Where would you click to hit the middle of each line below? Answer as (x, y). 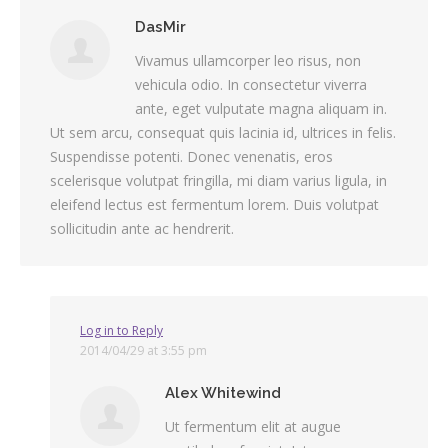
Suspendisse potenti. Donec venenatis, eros (191, 156)
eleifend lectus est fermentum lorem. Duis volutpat (214, 204)
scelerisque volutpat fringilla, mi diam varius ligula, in (218, 180)
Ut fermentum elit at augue (253, 426)
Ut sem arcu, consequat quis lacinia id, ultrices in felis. (223, 132)
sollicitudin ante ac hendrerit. (142, 228)
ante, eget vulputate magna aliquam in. (261, 108)
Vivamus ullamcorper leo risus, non (248, 60)
